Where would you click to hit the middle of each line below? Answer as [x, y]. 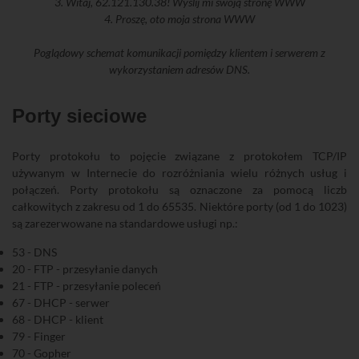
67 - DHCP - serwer [61, 302]
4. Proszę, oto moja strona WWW [179, 18]
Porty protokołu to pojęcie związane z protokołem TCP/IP [179, 155]
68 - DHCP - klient [58, 319]
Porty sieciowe [79, 115]
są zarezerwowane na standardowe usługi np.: [125, 223]
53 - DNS [34, 252]
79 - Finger [39, 336]
